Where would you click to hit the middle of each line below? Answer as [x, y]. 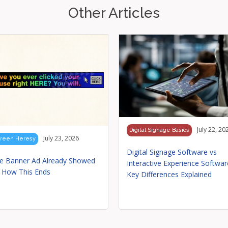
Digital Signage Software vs [172, 152]
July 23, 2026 [61, 138]
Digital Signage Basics [159, 130]
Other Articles [114, 13]
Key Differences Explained [169, 175]
